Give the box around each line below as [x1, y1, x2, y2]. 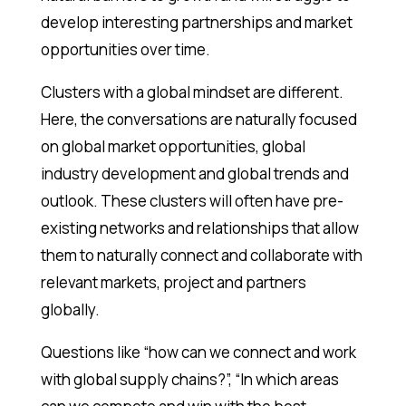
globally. [40, 299, 100, 321]
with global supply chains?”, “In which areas [40, 369, 339, 391]
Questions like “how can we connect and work [40, 342, 356, 363]
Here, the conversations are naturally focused [40, 109, 357, 130]
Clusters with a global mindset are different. [40, 82, 343, 103]
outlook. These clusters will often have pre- [40, 190, 343, 212]
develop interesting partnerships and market [40, 12, 353, 34]
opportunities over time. [40, 39, 210, 61]
